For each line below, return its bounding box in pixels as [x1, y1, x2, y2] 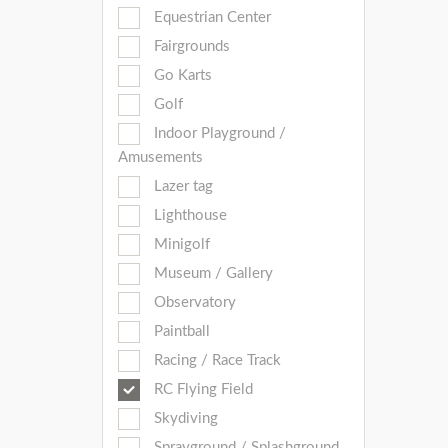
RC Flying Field [150, 382, 253, 397]
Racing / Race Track [150, 353, 281, 368]
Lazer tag [150, 179, 213, 194]
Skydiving [150, 411, 218, 426]
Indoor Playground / [150, 126, 286, 141]
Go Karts [150, 68, 212, 83]
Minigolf [150, 237, 210, 252]
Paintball [150, 324, 210, 339]
